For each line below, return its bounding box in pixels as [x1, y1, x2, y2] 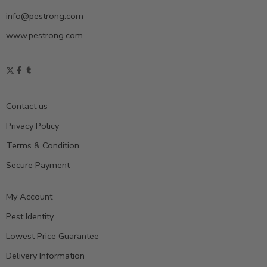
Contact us [6, 100, 48, 112]
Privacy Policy [6, 119, 59, 132]
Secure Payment [6, 159, 70, 171]
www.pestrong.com [6, 29, 83, 41]
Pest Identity [6, 210, 54, 222]
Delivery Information [6, 249, 85, 262]
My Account [6, 190, 52, 203]
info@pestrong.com [6, 10, 83, 22]
